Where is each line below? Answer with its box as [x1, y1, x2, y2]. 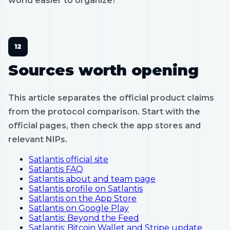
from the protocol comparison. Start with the [8, 106, 200, 117]
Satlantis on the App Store [29, 193, 137, 203]
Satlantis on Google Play [29, 203, 129, 213]
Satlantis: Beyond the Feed [29, 213, 139, 223]
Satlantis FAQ [29, 164, 83, 174]
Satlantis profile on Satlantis [29, 183, 143, 194]
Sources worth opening [8, 61, 199, 79]
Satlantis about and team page [29, 174, 156, 184]
